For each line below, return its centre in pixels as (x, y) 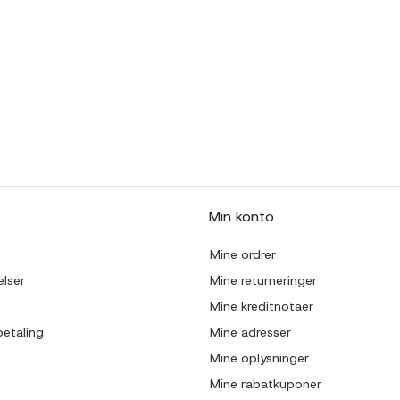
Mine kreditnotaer (262, 306)
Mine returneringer (263, 280)
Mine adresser (250, 332)
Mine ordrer (243, 254)
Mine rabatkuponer (266, 383)
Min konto (242, 216)
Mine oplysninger (259, 358)
